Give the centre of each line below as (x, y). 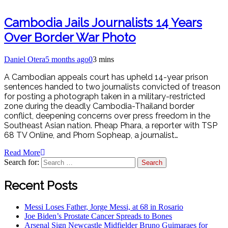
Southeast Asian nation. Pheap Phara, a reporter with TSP (111, 125)
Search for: (22, 162)
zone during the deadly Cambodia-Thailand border (99, 106)
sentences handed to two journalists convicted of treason (112, 87)
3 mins (103, 59)
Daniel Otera (25, 59)
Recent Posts (41, 185)
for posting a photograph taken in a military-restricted (105, 96)
